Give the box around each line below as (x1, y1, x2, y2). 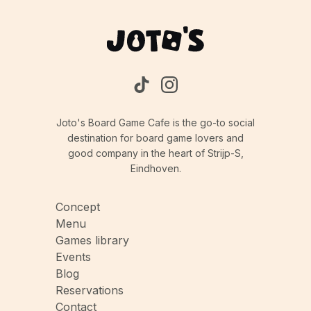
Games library (56, 233, 129, 248)
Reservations (56, 283, 124, 298)
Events (56, 250, 91, 264)
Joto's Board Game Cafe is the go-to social (56, 117, 255, 129)
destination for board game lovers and (67, 132, 244, 144)
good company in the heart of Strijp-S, (67, 147, 244, 160)
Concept (56, 200, 100, 215)
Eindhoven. (130, 162, 181, 175)
